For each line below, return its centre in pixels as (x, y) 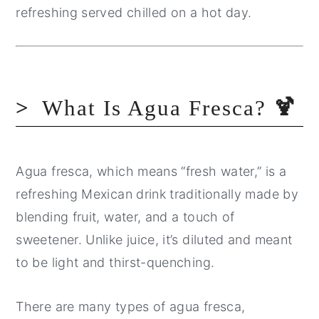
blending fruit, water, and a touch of (125, 216)
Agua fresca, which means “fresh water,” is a (151, 171)
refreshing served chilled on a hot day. (134, 12)
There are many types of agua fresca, (131, 306)
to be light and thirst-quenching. (115, 262)
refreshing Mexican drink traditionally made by (157, 194)
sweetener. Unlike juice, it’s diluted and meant (154, 239)
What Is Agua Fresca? (158, 108)
